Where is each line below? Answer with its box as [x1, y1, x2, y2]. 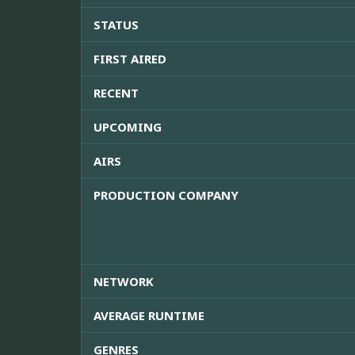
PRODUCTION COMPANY [94, 187, 239, 204]
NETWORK [94, 273, 154, 290]
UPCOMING [94, 119, 162, 136]
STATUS [94, 17, 139, 33]
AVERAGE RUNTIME [94, 307, 204, 324]
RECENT [94, 85, 139, 101]
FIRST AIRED [94, 51, 166, 67]
